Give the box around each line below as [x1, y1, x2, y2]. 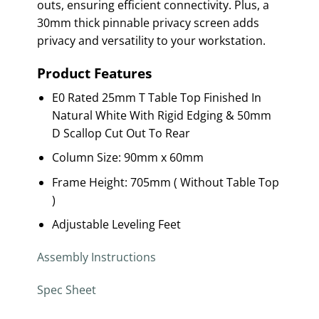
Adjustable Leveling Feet [51, 216, 181, 233]
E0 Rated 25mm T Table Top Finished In [51, 89, 261, 105]
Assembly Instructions [36, 249, 156, 266]
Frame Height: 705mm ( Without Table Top [51, 174, 279, 190]
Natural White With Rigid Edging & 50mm [51, 107, 271, 123]
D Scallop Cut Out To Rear [51, 125, 190, 141]
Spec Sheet [36, 281, 96, 298]
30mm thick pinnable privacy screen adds [36, 15, 259, 31]
